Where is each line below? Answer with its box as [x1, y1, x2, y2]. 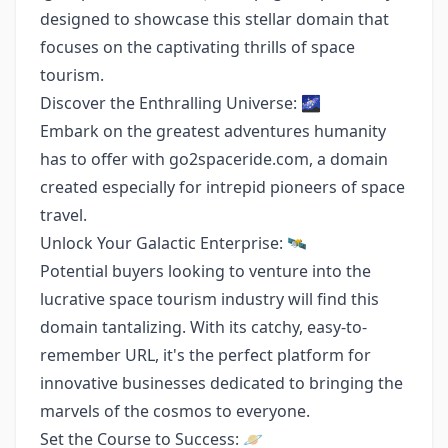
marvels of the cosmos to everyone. [40, 400, 310, 422]
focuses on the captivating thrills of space [40, 36, 355, 58]
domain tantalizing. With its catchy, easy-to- [40, 316, 367, 338]
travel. [40, 204, 87, 226]
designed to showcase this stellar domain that [40, 8, 389, 30]
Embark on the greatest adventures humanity [40, 120, 386, 142]
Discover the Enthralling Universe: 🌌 [40, 92, 321, 114]
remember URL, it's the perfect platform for [40, 344, 371, 366]
